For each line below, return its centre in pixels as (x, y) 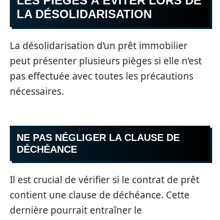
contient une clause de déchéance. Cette (100, 195)
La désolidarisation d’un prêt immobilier (99, 45)
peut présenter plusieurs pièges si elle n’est (106, 61)
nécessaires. (37, 91)
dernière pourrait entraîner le (76, 210)
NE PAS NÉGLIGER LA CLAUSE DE (98, 137)
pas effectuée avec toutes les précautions (102, 76)
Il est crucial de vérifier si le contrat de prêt (105, 179)
